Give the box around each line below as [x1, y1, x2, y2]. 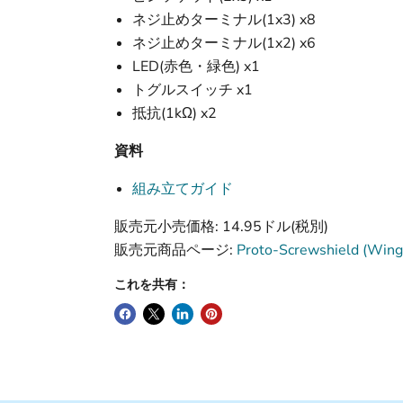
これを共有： [113, 276, 190, 293]
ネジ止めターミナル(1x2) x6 [131, 33, 316, 53]
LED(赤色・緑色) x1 [131, 57, 260, 76]
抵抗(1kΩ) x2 [131, 103, 217, 123]
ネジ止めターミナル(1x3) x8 [131, 10, 316, 30]
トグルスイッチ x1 [131, 80, 253, 100]
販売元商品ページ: [113, 240, 237, 260]
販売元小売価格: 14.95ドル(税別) [113, 217, 328, 237]
